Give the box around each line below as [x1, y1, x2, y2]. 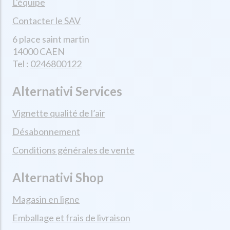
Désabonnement [12, 126, 80, 137]
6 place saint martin [12, 33, 89, 45]
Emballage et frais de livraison [12, 212, 130, 223]
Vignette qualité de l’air [12, 107, 105, 119]
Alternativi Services [12, 84, 122, 99]
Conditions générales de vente [12, 144, 135, 156]
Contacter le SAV [12, 15, 81, 26]
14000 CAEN [12, 46, 65, 57]
